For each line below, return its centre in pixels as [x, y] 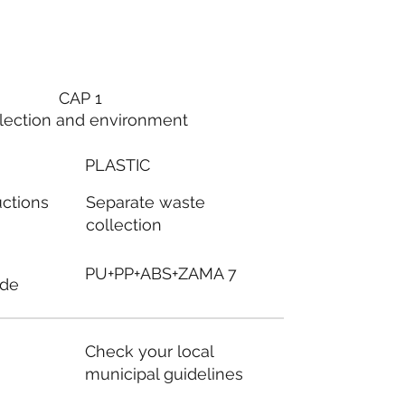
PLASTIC [118, 165]
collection [123, 225]
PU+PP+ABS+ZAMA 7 [161, 274]
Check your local [150, 351]
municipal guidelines [165, 373]
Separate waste [145, 202]
